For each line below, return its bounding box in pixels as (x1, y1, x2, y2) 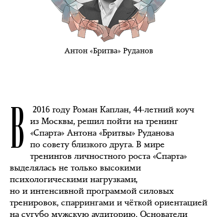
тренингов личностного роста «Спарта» (30, 150, 187, 162)
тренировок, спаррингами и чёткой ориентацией (10, 197, 207, 208)
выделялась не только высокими (10, 162, 141, 173)
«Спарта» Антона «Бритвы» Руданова (30, 127, 174, 139)
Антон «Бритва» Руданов (64, 46, 153, 56)
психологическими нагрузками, (10, 173, 138, 185)
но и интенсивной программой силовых (10, 185, 174, 197)
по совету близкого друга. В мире (30, 139, 165, 150)
